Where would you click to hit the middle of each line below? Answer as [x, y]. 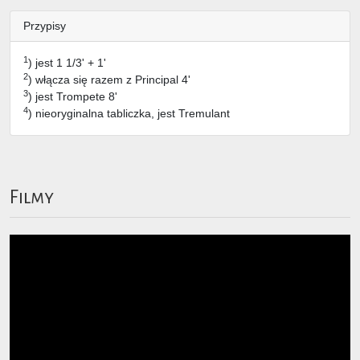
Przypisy [45, 25]
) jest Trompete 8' [73, 96]
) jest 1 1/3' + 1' [67, 62]
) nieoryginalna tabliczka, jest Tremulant [129, 113]
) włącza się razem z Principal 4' [109, 79]
